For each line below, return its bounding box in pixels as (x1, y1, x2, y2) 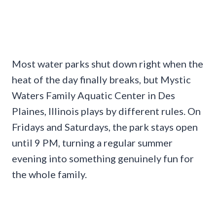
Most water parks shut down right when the (12, 57, 203, 70)
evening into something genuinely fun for (12, 152, 194, 164)
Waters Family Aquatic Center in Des (12, 89, 175, 101)
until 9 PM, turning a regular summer (12, 136, 173, 148)
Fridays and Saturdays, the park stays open (12, 120, 198, 133)
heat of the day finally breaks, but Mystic (12, 73, 191, 85)
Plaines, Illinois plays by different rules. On (12, 105, 201, 117)
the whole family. (12, 168, 87, 180)
